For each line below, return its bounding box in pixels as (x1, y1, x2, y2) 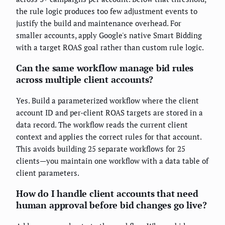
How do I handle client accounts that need (16, 187, 198, 199)
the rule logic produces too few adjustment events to (16, 6, 197, 16)
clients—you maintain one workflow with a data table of (16, 155, 208, 166)
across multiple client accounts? (16, 73, 154, 85)
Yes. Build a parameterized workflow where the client (16, 95, 199, 105)
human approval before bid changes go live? (16, 198, 207, 211)
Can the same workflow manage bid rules (16, 61, 194, 74)
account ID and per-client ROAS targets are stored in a (16, 107, 203, 118)
